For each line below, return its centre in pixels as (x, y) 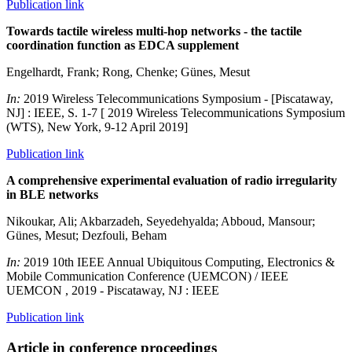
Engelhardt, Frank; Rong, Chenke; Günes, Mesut (128, 72)
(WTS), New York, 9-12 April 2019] (97, 127)
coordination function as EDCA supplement (123, 46)
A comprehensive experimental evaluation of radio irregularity (172, 181)
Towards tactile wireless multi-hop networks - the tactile (154, 31)
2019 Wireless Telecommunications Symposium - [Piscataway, (178, 99)
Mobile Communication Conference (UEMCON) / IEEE (147, 277)
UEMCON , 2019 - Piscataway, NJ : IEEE (113, 291)
